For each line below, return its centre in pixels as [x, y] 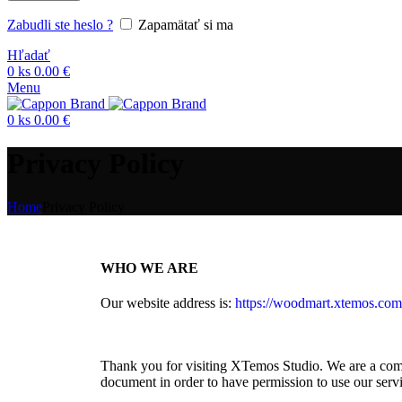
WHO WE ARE [149, 267]
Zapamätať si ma [186, 24]
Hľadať [29, 55]
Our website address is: [168, 303]
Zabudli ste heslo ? [60, 24]
